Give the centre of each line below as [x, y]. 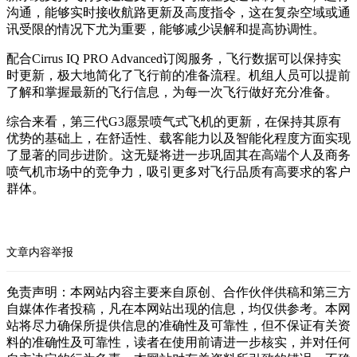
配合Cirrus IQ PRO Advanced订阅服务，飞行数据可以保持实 [174, 58]
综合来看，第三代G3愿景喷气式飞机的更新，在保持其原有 [174, 121]
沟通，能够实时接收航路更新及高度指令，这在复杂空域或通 [178, 12]
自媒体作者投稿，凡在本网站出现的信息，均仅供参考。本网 [178, 308]
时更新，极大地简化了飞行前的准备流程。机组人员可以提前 [178, 75]
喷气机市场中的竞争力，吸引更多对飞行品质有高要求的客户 [178, 171]
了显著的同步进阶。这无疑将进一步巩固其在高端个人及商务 [178, 155]
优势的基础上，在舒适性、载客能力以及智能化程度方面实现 [178, 138]
